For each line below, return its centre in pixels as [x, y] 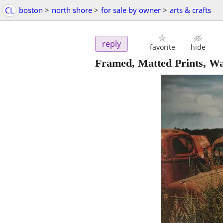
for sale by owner [131, 10]
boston [31, 10]
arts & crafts [190, 10]
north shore [72, 10]
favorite [162, 47]
